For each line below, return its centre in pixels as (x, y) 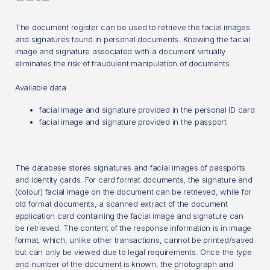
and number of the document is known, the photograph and (124, 264)
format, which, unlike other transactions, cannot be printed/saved (135, 240)
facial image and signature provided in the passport (133, 121)
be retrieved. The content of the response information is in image (133, 228)
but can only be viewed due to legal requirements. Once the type (133, 252)
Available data (41, 87)
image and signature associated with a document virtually (120, 51)
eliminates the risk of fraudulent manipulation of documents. (124, 63)
